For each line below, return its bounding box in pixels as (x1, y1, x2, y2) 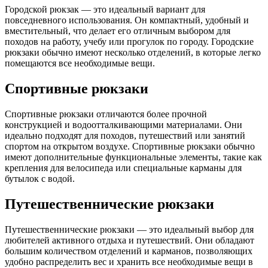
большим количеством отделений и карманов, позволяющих (5, 246, 252, 257)
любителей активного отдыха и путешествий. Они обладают (5, 235, 254, 246)
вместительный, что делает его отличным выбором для (5, 26, 230, 36)
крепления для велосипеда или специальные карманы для (5, 163, 242, 173)
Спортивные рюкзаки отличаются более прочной (5, 109, 207, 120)
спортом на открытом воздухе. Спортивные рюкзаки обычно (5, 141, 255, 152)
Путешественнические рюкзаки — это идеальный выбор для (5, 224, 254, 235)
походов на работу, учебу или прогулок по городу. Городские (5, 36, 254, 47)
